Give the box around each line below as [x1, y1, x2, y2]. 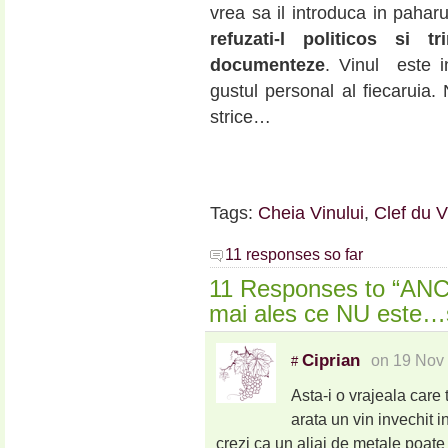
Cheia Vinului [258, 203, 364, 224]
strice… [210, 107, 271, 128]
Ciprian [301, 349, 360, 370]
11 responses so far [225, 245, 363, 263]
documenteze [210, 55, 325, 76]
